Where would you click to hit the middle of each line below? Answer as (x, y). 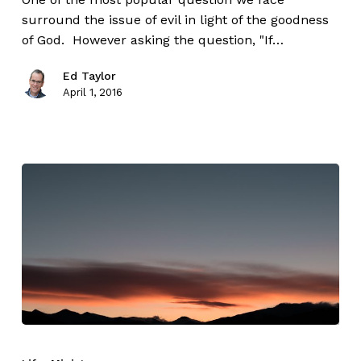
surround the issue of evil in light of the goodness (175, 20)
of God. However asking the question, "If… (152, 40)
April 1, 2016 (92, 93)
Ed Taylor (89, 76)
